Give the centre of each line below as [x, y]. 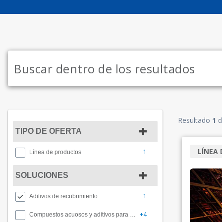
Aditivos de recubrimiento [63, 196]
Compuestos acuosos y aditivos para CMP [133, 215]
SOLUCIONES [42, 175]
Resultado [195, 120]
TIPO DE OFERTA [49, 131]
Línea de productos [55, 152]
